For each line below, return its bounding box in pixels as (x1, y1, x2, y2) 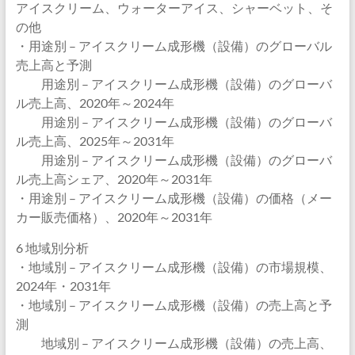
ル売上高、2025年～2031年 (15, 133, 174, 148)
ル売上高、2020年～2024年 (15, 95, 174, 110)
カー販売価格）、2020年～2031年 (15, 209, 212, 224)
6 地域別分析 (15, 240, 89, 255)
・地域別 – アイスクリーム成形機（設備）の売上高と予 (15, 297, 332, 312)
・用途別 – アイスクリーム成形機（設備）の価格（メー (15, 190, 332, 205)
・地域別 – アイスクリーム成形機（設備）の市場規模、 (15, 259, 332, 274)
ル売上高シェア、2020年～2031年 (15, 171, 212, 186)
